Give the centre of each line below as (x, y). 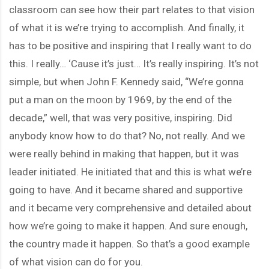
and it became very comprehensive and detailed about (130, 207)
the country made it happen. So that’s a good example (129, 243)
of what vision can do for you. (76, 261)
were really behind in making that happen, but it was (124, 153)
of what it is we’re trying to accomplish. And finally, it (127, 27)
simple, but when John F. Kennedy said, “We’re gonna (126, 81)
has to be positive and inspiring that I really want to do (130, 45)
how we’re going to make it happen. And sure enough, (128, 225)
